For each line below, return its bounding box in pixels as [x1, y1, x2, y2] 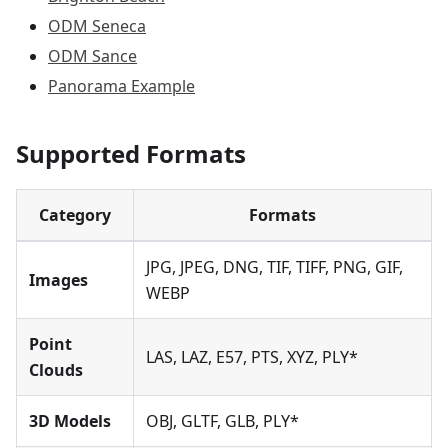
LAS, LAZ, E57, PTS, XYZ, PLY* [146, 346, 358, 369]
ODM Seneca [48, 15, 146, 38]
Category [39, 204, 111, 227]
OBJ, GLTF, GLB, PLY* [146, 410, 299, 433]
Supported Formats [16, 137, 246, 171]
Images [29, 269, 88, 292]
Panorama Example [48, 75, 195, 98]
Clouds [29, 359, 83, 382]
